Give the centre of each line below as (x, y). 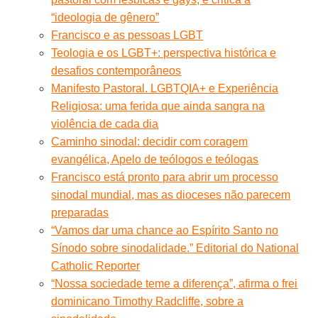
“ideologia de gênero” (105, 18)
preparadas (80, 213)
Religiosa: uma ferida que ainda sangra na (158, 106)
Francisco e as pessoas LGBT (127, 35)
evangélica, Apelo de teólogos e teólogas (155, 160)
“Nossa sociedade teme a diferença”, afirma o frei (175, 284)
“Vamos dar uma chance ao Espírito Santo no (165, 231)
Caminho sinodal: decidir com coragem (150, 142)
